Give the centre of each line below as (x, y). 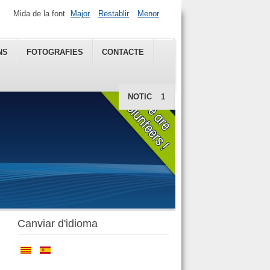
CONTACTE (123, 52)
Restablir (114, 14)
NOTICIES (146, 97)
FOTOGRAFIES (55, 52)
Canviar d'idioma (57, 224)
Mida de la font (39, 14)
